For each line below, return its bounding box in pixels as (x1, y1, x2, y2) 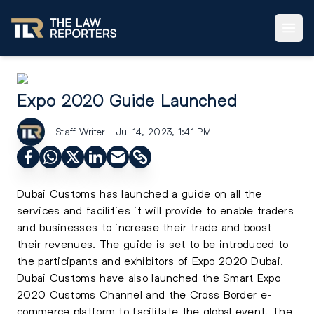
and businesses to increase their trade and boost (17, 220, 272, 233)
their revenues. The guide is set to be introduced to (17, 237, 289, 250)
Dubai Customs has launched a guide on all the (17, 186, 262, 200)
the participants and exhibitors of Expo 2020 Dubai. (17, 254, 284, 267)
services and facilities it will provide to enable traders (17, 203, 294, 217)
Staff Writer (56, 125, 105, 137)
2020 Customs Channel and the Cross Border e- (17, 287, 273, 301)
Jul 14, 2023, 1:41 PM (116, 125, 211, 137)
